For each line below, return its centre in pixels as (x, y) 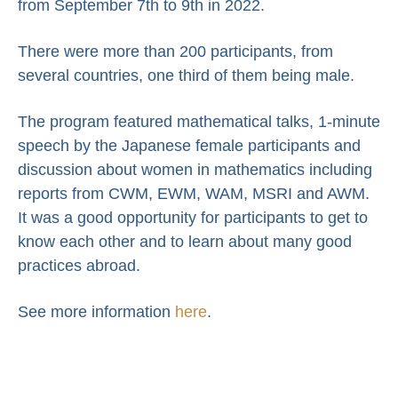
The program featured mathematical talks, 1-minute (199, 121)
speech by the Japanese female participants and (189, 145)
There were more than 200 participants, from (175, 51)
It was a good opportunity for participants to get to (193, 217)
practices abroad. (79, 265)
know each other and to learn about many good (185, 241)
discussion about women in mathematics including (195, 169)
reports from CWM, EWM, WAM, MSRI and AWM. (194, 193)
